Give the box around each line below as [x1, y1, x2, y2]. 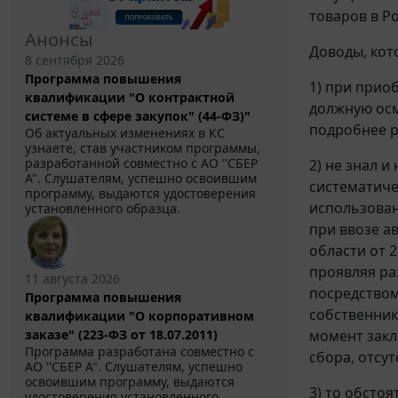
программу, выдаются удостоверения [25, 185, 256, 203]
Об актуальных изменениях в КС [25, 124, 225, 142]
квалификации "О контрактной [25, 89, 235, 107]
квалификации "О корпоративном [25, 307, 254, 325]
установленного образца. [25, 200, 180, 218]
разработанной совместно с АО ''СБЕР [25, 155, 258, 172]
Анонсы [25, 28, 93, 52]
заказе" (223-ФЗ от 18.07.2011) [25, 326, 218, 344]
